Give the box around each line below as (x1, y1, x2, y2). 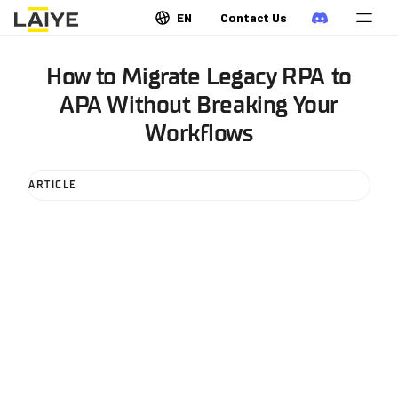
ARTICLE (28, 179, 77, 192)
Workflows (145, 120, 253, 148)
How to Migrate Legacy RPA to (46, 63, 352, 92)
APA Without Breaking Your (60, 92, 338, 120)
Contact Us (220, 10, 287, 26)
